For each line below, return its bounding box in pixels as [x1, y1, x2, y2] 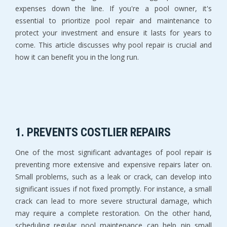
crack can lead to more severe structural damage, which [15, 196, 212, 206]
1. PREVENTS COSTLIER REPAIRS [15, 125, 171, 139]
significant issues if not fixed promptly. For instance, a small [15, 183, 212, 194]
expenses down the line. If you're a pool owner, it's [15, 3, 212, 13]
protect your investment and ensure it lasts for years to [15, 27, 212, 37]
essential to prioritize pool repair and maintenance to [15, 15, 212, 25]
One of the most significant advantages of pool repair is [15, 147, 212, 157]
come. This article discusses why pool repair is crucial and [15, 40, 212, 50]
